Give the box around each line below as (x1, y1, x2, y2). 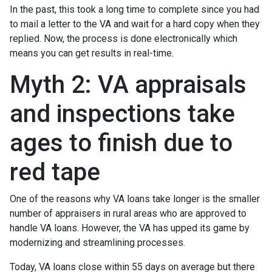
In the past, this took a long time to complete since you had (10, 3, 259, 15)
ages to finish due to (10, 128, 233, 157)
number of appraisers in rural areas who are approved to (10, 207, 246, 219)
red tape (10, 157, 100, 186)
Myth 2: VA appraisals (10, 70, 246, 99)
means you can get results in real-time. (10, 47, 174, 59)
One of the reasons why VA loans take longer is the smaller (10, 192, 260, 205)
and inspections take (10, 99, 235, 128)
